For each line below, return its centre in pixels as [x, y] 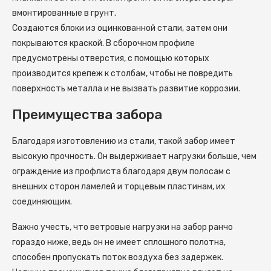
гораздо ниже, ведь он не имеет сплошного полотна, [119, 242]
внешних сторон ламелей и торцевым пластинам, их [119, 186]
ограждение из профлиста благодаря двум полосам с [121, 171]
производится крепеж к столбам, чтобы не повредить [122, 73]
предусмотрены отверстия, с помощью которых [111, 58]
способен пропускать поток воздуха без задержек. [118, 257]
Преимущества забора [87, 114]
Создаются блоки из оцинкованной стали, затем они [120, 28]
